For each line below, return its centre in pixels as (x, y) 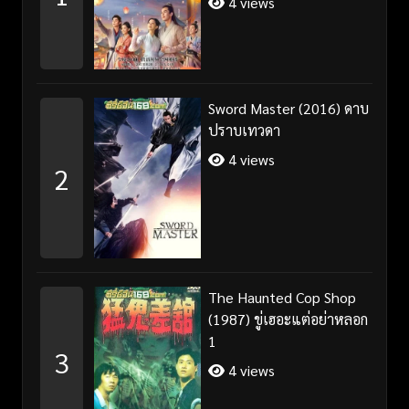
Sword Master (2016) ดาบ (288, 109)
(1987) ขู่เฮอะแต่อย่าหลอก (288, 320)
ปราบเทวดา (244, 131)
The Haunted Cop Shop (282, 298)
